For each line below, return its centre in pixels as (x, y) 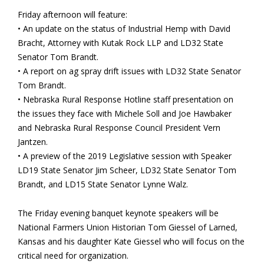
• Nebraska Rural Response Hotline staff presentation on (126, 99)
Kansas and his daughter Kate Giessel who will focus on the (131, 241)
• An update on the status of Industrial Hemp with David (124, 29)
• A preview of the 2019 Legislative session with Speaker (125, 156)
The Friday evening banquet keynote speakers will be (118, 213)
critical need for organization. (73, 255)
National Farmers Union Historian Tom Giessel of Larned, (128, 227)
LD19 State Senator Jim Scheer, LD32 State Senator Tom (127, 170)
